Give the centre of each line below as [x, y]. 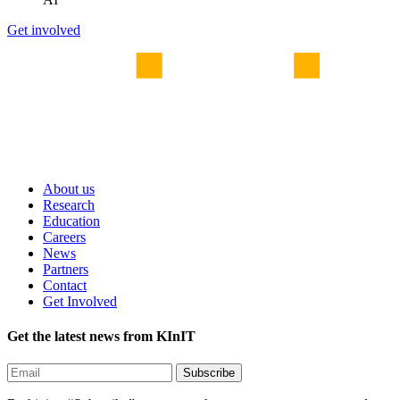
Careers [64, 237]
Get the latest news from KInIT [101, 337]
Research [69, 204]
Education [71, 221]
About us [69, 188]
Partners [66, 269]
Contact [65, 285]
